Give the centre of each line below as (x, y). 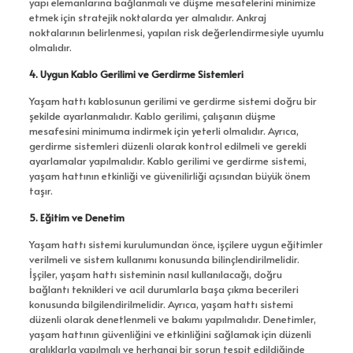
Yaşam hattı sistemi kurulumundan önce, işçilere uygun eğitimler (176, 245)
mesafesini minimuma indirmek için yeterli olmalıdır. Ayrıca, (163, 131)
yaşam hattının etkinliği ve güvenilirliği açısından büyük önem (169, 176)
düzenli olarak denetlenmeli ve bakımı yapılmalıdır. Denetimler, (172, 320)
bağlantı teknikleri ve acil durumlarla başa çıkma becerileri (163, 290)
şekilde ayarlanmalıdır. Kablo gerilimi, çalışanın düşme (152, 116)
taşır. (41, 191)
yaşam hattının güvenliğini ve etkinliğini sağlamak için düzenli (170, 334)
